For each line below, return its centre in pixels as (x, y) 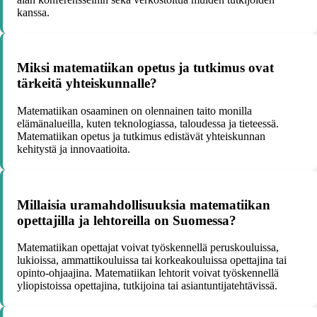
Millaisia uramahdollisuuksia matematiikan (144, 204)
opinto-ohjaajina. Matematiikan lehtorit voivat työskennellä (148, 273)
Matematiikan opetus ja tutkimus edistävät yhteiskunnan (141, 136)
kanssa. (33, 12)
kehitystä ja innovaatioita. (74, 149)
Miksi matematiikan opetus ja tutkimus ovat (145, 68)
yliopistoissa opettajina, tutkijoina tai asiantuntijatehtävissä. (147, 286)
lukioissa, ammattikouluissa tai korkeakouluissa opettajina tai (152, 260)
